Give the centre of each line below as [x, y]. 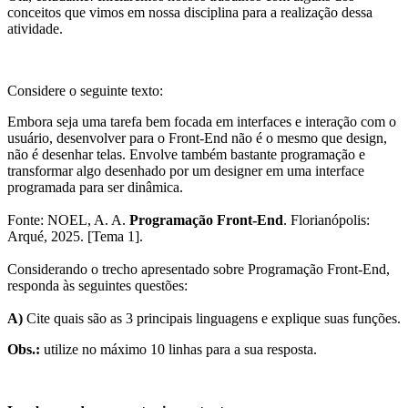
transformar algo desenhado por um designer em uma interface [186, 170]
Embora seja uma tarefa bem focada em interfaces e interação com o [202, 121]
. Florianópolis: [326, 219]
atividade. [35, 28]
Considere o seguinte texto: [85, 90]
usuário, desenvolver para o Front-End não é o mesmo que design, [197, 138]
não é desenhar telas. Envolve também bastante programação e [186, 154]
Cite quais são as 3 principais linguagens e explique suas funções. [212, 318]
